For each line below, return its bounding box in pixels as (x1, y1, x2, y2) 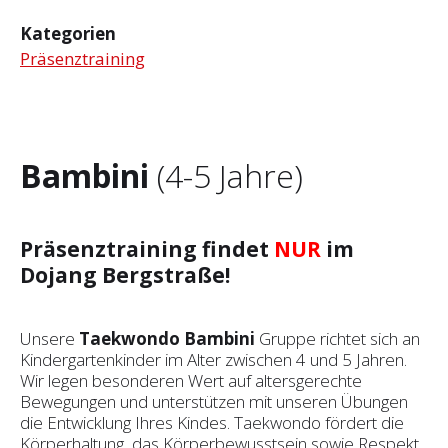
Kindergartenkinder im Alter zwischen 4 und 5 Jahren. (20, 347, 407, 371)
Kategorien (20, 21, 116, 45)
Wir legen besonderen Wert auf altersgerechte (20, 368, 362, 392)
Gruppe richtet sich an (255, 326, 420, 350)
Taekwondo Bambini (79, 326, 255, 350)
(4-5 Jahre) (157, 153, 303, 197)
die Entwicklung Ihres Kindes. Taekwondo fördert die (20, 410, 404, 434)
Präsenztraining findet (20, 234, 274, 263)
